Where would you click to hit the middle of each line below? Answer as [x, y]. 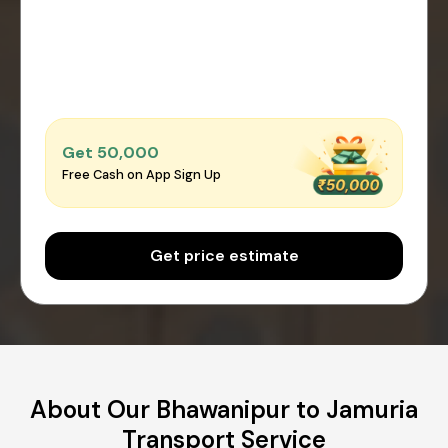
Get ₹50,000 [110, 153]
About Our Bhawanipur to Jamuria [224, 409]
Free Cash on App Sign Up [141, 175]
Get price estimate [224, 255]
